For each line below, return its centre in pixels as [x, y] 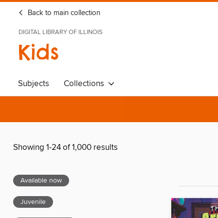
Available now [41, 181]
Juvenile [33, 202]
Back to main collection [63, 13]
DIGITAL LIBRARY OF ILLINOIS [61, 32]
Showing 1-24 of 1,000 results [65, 148]
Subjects [34, 84]
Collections [86, 84]
